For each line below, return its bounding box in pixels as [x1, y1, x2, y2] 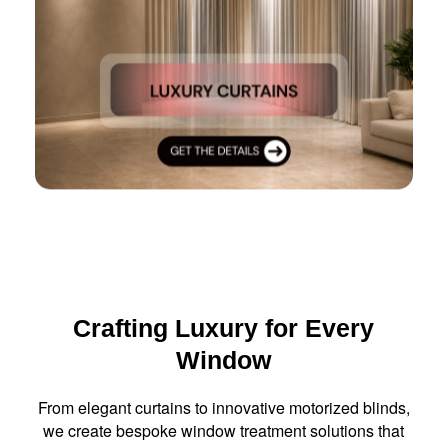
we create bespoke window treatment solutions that [43, 418, 405, 442]
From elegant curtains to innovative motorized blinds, [37, 395, 410, 419]
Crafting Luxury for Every [73, 313, 375, 342]
